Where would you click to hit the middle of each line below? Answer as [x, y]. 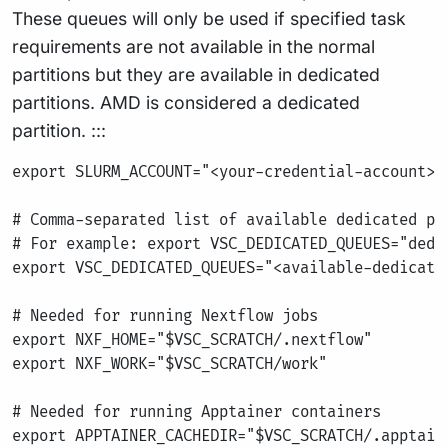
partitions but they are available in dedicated [196, 74]
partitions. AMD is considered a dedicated [186, 102]
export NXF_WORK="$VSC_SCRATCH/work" [169, 364]
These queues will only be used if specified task [209, 18]
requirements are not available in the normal [193, 46]
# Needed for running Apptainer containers [196, 412]
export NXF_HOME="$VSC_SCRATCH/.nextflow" [192, 340]
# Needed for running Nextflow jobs [165, 316]
